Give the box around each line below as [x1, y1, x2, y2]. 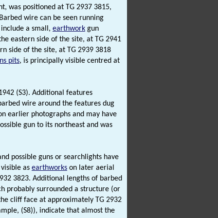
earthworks [32, 163, 67, 172]
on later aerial [67, 163, 114, 172]
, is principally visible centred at [19, 56, 120, 65]
